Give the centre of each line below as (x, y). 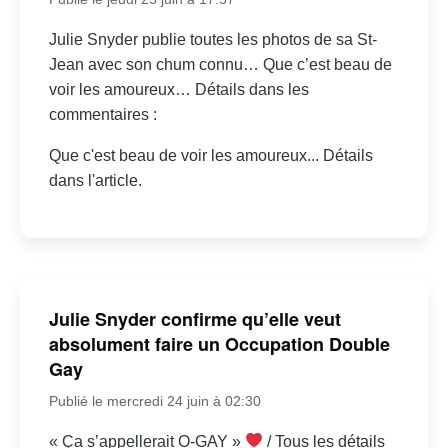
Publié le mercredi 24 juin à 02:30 (154, 400)
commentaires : (102, 115)
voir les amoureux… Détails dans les (178, 90)
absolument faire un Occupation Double (219, 343)
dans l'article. (95, 181)
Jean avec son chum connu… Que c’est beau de (220, 65)
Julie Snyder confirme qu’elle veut (194, 318)
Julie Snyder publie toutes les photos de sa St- (212, 40)
